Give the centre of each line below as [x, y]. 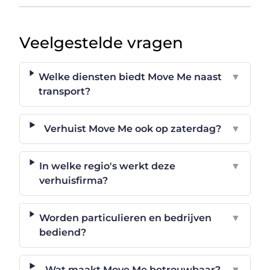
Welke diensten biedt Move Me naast [130, 77]
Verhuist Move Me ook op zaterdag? [133, 128]
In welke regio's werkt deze [108, 166]
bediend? [62, 232]
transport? [65, 91]
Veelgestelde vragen [102, 42]
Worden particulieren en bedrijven [125, 218]
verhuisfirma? [74, 180]
